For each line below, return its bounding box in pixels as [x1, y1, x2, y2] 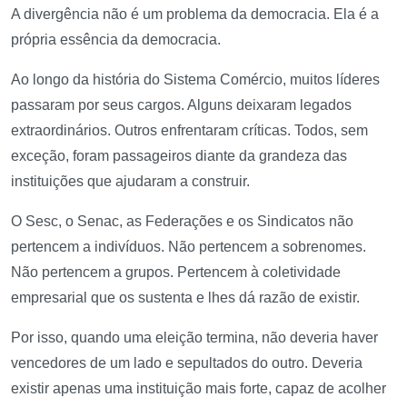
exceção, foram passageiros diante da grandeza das [11, 148, 347, 164]
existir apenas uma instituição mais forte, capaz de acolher [11, 381, 386, 397]
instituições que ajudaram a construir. [11, 174, 250, 190]
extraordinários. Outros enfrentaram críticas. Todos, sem [11, 123, 368, 139]
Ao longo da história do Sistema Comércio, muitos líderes [11, 72, 380, 88]
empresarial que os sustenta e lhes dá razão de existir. [11, 290, 360, 306]
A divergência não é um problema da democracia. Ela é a [11, 6, 379, 23]
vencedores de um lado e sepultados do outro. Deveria [11, 355, 362, 372]
